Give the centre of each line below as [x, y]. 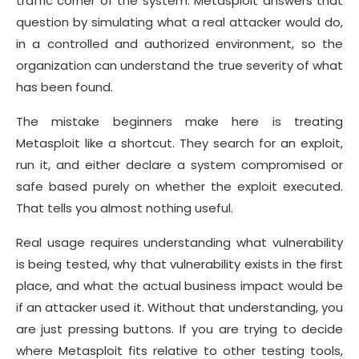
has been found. [66, 87]
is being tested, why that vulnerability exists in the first [179, 264]
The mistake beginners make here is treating [179, 122]
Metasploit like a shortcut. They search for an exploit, [179, 143]
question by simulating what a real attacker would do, [179, 22]
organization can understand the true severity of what [179, 66]
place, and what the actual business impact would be [179, 286]
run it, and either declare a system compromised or [179, 165]
